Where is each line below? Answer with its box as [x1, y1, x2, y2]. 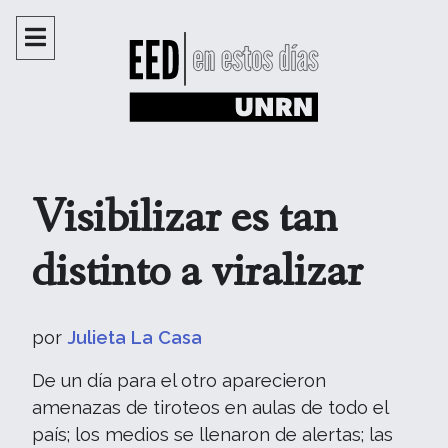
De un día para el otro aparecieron [32, 370, 326, 391]
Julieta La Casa [67, 327, 202, 348]
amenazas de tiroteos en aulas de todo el [32, 397, 388, 418]
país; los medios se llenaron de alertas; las [32, 424, 393, 445]
